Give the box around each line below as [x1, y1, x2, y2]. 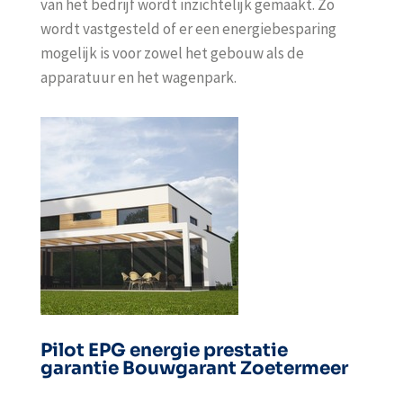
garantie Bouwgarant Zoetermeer [40, 357, 348, 380]
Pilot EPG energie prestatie [40, 339, 288, 362]
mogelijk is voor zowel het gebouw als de [40, 43, 304, 63]
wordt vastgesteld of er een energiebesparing [40, 19, 336, 39]
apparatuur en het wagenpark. [40, 67, 237, 87]
